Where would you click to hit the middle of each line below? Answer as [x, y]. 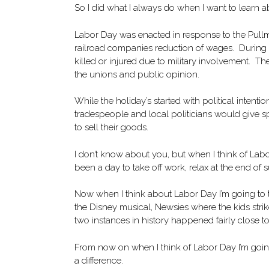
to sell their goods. [111, 127]
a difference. [99, 260]
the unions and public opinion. [137, 74]
